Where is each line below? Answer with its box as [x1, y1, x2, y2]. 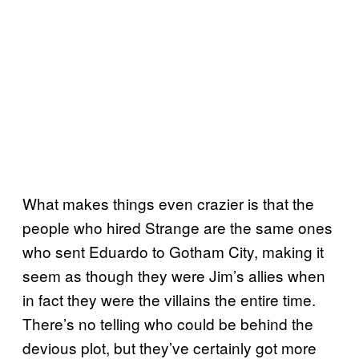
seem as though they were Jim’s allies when [22, 264, 325, 286]
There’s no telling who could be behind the [22, 312, 313, 334]
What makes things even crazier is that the [22, 192, 314, 214]
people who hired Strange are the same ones [22, 216, 333, 238]
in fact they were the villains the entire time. [22, 288, 316, 310]
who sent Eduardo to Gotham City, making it [22, 240, 324, 262]
